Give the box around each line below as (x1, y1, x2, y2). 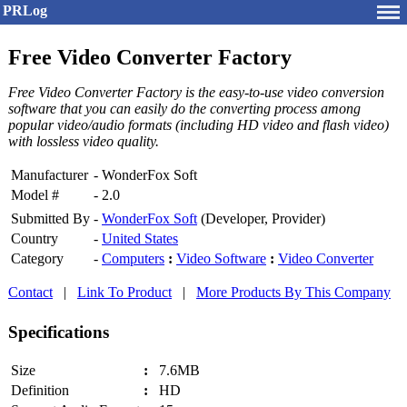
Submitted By (11, 211, 90, 227)
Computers (102, 251, 164, 267)
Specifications (8, 323, 109, 342)
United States (102, 231, 178, 247)
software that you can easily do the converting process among (8, 101, 361, 117)
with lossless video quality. (8, 134, 159, 150)
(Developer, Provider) (197, 211, 325, 227)
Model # (11, 187, 59, 203)
